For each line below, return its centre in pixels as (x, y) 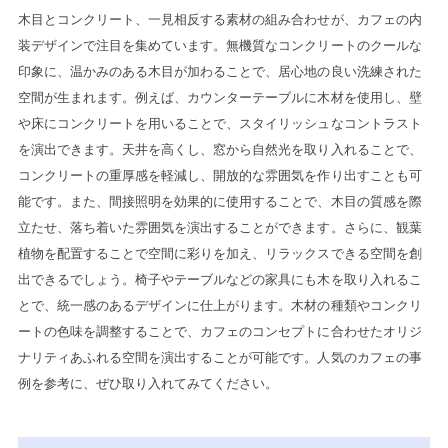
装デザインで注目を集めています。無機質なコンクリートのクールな (219, 46)
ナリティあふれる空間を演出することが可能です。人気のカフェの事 (219, 358)
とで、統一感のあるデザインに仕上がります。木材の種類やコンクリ (219, 306)
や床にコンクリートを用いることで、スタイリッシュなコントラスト (219, 124)
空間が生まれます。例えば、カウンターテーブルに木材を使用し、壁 (219, 98)
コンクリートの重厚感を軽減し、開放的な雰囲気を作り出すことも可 (219, 176)
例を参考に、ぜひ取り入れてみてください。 (148, 384)
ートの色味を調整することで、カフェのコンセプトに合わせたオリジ (219, 332)
